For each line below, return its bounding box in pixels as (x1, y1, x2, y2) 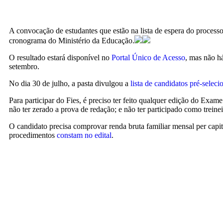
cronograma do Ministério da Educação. (9, 36, 134, 45)
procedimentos (9, 131, 57, 139)
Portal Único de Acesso (111, 53, 185, 62)
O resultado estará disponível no (9, 53, 111, 62)
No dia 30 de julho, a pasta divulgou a (9, 79, 130, 88)
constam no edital (57, 131, 111, 139)
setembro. (9, 62, 39, 71)
